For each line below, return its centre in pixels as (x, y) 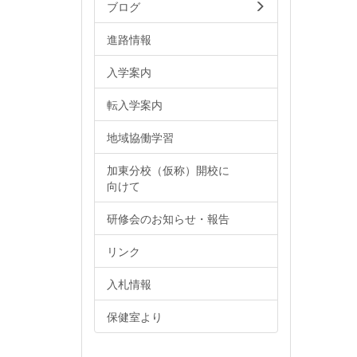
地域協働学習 (140, 137)
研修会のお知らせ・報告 (168, 218)
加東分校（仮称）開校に (168, 169)
